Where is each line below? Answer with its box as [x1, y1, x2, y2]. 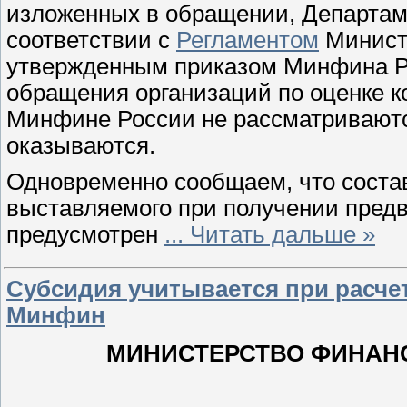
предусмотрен [6, 221, 164, 247]
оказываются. [6, 133, 155, 159]
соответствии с [6, 27, 176, 54]
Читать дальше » [190, 221, 375, 247]
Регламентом [176, 27, 319, 54]
